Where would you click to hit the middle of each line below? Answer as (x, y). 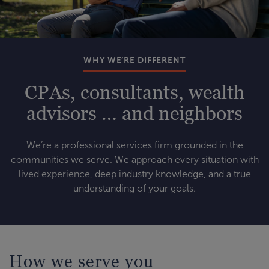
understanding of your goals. (134, 188)
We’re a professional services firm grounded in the (134, 145)
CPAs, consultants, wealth (134, 92)
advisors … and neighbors (134, 113)
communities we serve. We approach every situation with (134, 159)
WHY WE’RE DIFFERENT (134, 60)
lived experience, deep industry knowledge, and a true (134, 174)
